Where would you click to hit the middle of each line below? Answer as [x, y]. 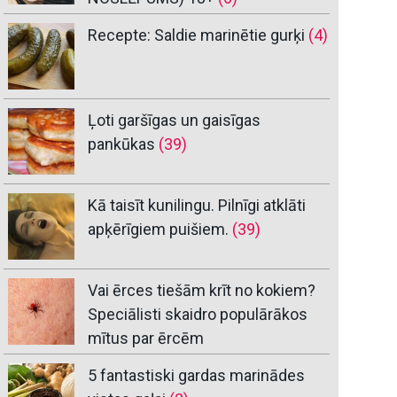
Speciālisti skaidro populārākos [198, 315]
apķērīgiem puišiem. [159, 230]
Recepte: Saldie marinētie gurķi [197, 35]
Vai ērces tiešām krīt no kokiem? [202, 291]
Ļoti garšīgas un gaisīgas [175, 121]
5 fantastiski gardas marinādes [197, 376]
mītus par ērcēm [146, 339]
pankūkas [122, 144]
